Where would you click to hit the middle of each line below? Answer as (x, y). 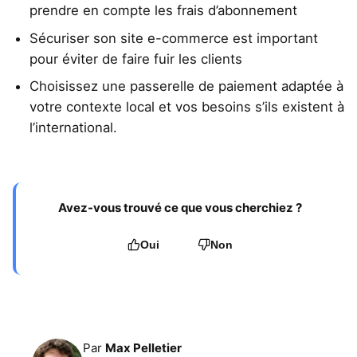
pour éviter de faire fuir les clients (136, 59)
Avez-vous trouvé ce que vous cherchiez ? (180, 208)
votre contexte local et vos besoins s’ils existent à (187, 107)
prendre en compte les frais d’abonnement (163, 11)
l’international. (73, 128)
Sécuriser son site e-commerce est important (174, 38)
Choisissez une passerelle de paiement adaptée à (186, 86)
